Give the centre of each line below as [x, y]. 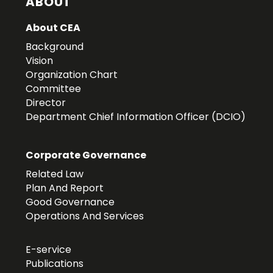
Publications [55, 264]
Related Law [55, 174]
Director [46, 103]
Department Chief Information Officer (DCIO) [136, 117]
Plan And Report [65, 188]
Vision [40, 61]
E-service [49, 250]
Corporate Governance [86, 155]
